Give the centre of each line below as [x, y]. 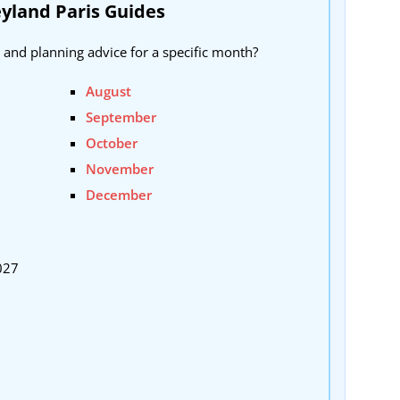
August [108, 92]
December [118, 195]
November [119, 169]
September [121, 117]
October [111, 143]
